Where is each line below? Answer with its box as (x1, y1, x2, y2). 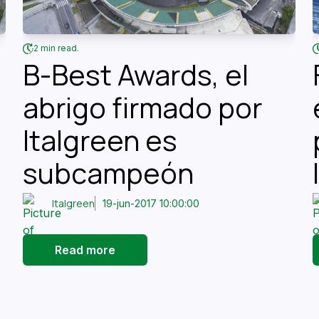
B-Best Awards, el (22, 55, 249, 94)
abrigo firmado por (22, 88, 262, 127)
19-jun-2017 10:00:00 (102, 197, 199, 210)
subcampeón (22, 153, 194, 192)
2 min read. (33, 43, 79, 54)
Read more (54, 242, 115, 257)
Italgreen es (22, 120, 177, 159)
